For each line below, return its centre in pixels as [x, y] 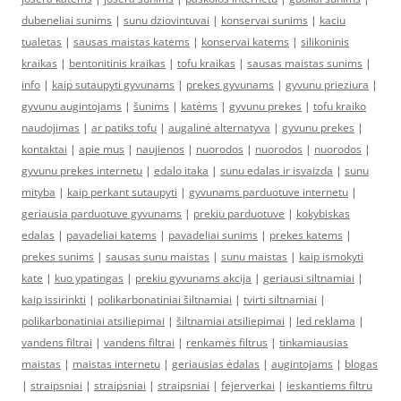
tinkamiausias [314, 343]
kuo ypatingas [89, 278]
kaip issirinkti [54, 300]
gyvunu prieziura [327, 85]
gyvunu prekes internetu [82, 171]
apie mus [102, 149]
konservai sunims [264, 21]
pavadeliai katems [111, 235]
